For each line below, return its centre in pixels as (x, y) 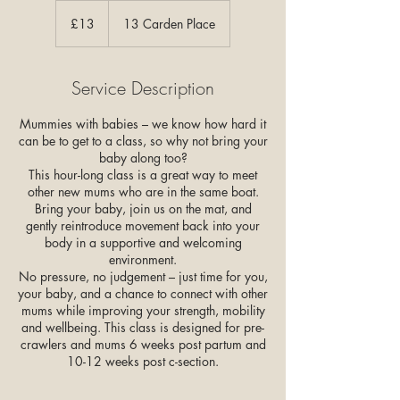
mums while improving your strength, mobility (143, 310)
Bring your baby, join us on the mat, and (143, 208)
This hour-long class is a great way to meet (143, 174)
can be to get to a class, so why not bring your (143, 140)
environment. (143, 259)
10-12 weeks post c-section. (143, 361)
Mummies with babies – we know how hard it (143, 123)
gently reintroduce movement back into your (143, 225)
